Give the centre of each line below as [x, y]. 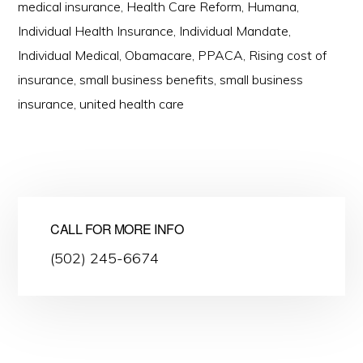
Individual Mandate [234, 31]
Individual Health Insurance [96, 31]
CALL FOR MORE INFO [117, 229]
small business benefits [147, 79]
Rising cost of [288, 55]
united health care [132, 104]
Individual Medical [69, 55]
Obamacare [159, 55]
